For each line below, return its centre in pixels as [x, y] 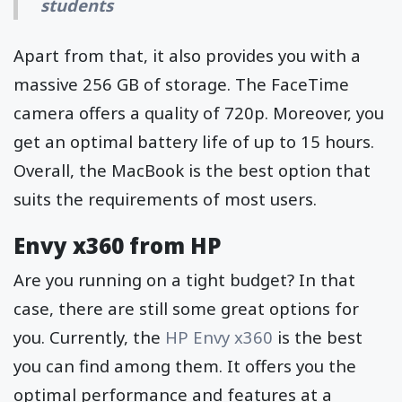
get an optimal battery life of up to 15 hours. [194, 141]
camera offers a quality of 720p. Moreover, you [199, 112]
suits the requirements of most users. [165, 198]
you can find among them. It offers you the [185, 366]
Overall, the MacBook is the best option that [192, 170]
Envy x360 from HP [118, 246]
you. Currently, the [89, 337]
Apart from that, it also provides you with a [187, 55]
